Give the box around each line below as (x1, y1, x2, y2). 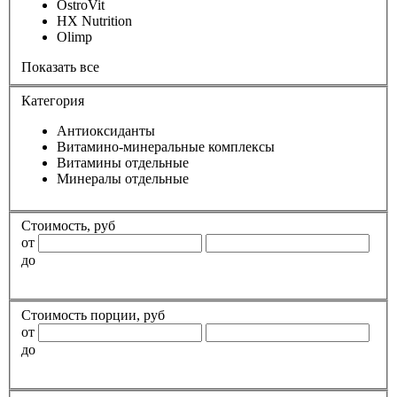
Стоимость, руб (21, 218, 115, 234)
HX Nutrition (57, 13, 132, 29)
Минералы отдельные (57, 170, 189, 186)
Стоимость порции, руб (21, 307, 165, 323)
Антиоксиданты (57, 122, 155, 138)
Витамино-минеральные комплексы (57, 138, 275, 154)
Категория (21, 92, 84, 108)
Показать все (21, 59, 99, 75)
